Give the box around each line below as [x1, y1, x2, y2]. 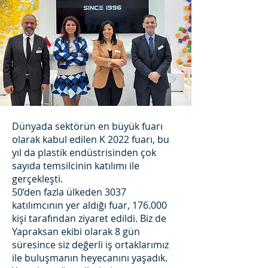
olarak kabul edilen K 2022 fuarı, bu [12, 133, 169, 146]
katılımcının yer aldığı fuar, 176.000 [12, 199, 167, 212]
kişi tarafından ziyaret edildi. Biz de [12, 212, 166, 225]
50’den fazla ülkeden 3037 [12, 185, 126, 199]
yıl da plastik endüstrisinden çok [12, 146, 156, 159]
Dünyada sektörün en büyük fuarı [12, 120, 163, 133]
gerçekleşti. [12, 172, 63, 185]
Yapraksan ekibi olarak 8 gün [12, 225, 140, 238]
